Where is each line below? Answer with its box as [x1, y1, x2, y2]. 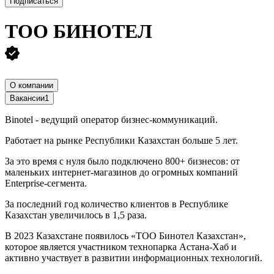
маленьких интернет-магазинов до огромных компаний [5, 166, 238, 177]
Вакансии [10, 93, 45, 103]
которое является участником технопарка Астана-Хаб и [5, 241, 237, 252]
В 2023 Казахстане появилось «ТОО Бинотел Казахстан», [5, 230, 246, 241]
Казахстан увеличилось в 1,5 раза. [5, 209, 147, 220]
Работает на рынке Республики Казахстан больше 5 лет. [5, 135, 238, 146]
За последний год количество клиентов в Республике [5, 198, 228, 209]
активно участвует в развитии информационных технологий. [5, 252, 262, 263]
